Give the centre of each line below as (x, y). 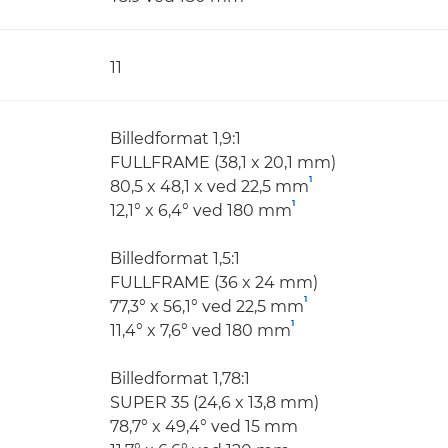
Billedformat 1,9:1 (175, 138)
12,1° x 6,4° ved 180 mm (201, 210)
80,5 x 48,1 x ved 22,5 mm (209, 186)
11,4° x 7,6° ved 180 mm (200, 330)
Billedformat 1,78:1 (180, 378)
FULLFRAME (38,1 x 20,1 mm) (223, 162)
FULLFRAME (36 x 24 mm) (214, 282)
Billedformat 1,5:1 (175, 258)
